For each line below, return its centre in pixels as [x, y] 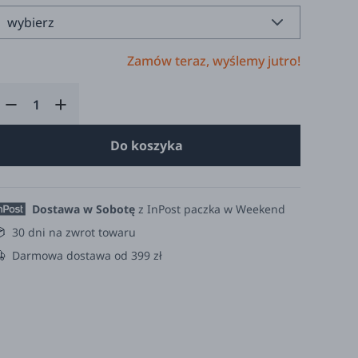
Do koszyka [147, 145]
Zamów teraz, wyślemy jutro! [214, 61]
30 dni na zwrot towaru [74, 232]
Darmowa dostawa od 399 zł [87, 255]
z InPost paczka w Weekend [210, 209]
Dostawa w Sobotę [84, 209]
